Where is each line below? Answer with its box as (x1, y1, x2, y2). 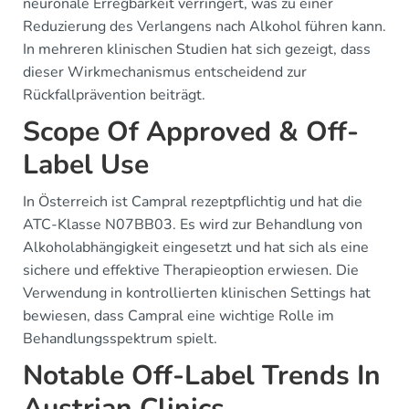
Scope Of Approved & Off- (23, 113, 359, 151)
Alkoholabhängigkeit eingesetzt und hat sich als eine (23, 237, 369, 257)
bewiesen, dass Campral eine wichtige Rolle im (23, 306, 334, 326)
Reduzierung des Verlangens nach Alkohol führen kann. (23, 16, 386, 37)
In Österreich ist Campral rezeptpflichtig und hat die (23, 192, 362, 212)
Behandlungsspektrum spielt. (23, 329, 217, 349)
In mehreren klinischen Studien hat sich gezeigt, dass (23, 39, 371, 59)
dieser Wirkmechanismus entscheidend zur (23, 62, 307, 82)
